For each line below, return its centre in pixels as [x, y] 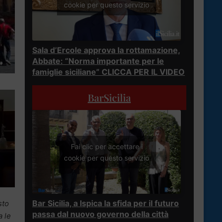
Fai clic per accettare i [107, 146]
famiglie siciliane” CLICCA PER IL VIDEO [109, 72]
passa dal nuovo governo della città [100, 214]
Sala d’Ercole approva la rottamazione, [106, 50]
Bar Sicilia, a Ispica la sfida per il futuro [106, 203]
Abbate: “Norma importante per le [98, 61]
